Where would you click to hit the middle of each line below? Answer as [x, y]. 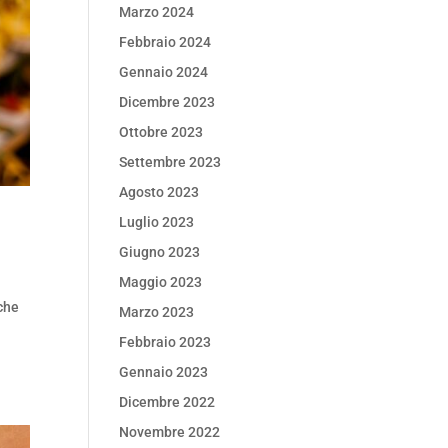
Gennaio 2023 [164, 372]
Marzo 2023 [157, 312]
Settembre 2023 [170, 162]
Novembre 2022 [170, 432]
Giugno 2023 [160, 252]
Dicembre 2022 [167, 402]
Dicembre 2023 [167, 102]
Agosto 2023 [159, 192]
